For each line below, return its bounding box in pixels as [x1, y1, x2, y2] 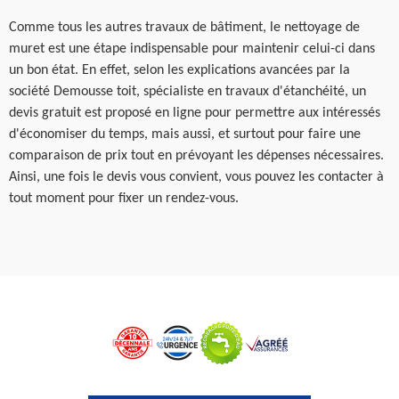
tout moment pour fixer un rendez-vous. [9, 191, 239, 206]
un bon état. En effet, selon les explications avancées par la [9, 62, 350, 77]
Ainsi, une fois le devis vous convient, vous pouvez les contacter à [9, 169, 384, 184]
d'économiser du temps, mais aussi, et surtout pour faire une [9, 126, 361, 142]
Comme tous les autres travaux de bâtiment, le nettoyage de [9, 20, 360, 35]
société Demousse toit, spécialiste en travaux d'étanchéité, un [9, 84, 366, 99]
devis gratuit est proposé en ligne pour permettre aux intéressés [9, 105, 380, 120]
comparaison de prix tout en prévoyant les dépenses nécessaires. [9, 148, 384, 163]
